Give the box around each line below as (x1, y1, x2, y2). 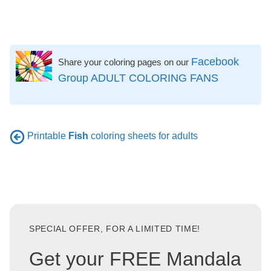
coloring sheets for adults (88, 131, 198, 142)
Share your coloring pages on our (58, 57, 191, 68)
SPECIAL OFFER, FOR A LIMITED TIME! (29, 224, 201, 233)
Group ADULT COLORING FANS (58, 72, 218, 85)
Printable (27, 131, 68, 142)
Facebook (191, 56, 239, 68)
